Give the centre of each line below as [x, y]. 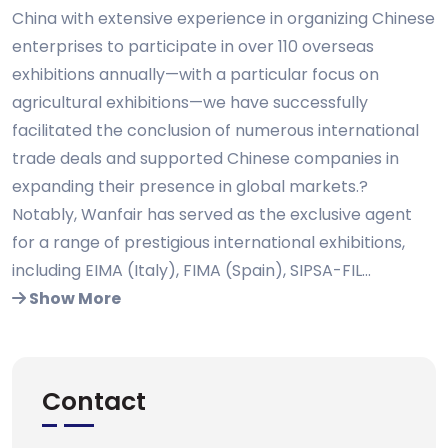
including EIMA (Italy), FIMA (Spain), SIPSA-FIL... [191, 270]
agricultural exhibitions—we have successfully [190, 102]
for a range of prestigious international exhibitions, [208, 242]
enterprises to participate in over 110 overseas [193, 46]
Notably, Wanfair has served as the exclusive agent [212, 214]
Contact [94, 401]
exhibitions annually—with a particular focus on [195, 74]
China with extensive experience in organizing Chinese [223, 18]
